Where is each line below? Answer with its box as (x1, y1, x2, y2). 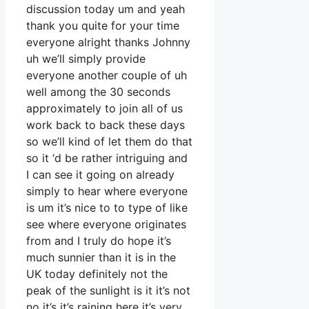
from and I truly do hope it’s (26, 234, 171, 248)
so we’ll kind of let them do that (26, 134, 192, 149)
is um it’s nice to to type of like (26, 201, 188, 215)
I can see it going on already (26, 168, 175, 182)
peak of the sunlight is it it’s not (26, 283, 190, 298)
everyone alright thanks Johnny (26, 35, 190, 50)
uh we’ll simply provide (26, 52, 146, 66)
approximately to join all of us (26, 101, 183, 116)
